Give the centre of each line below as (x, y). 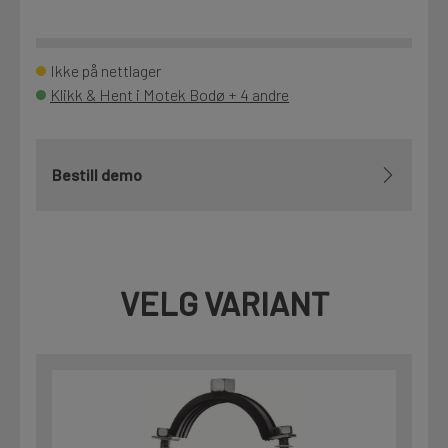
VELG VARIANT (224, 303)
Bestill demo (97, 175)
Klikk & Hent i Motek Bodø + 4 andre (169, 95)
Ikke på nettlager (105, 71)
